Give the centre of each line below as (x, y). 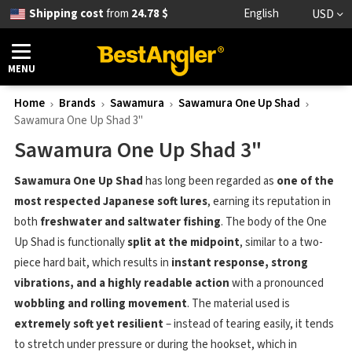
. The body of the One (274, 222)
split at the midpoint (183, 242)
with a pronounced (277, 283)
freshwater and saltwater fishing (130, 222)
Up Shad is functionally (71, 242)
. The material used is (238, 304)
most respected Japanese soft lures (111, 202)
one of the (305, 181)
